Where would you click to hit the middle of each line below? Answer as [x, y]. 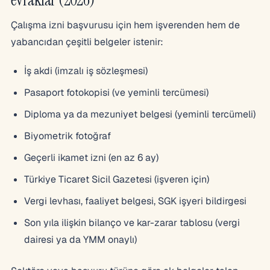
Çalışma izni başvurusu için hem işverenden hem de [125, 25]
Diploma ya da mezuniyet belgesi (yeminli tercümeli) [140, 114]
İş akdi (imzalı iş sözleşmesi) [86, 71]
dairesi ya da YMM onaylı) [80, 239]
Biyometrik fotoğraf [67, 136]
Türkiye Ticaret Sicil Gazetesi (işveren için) [117, 179]
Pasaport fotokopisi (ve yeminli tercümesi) [116, 92]
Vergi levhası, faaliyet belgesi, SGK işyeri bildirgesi [135, 201]
